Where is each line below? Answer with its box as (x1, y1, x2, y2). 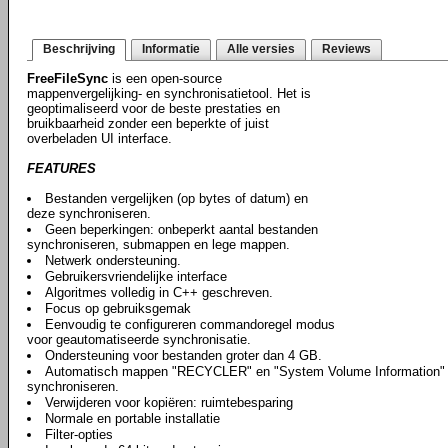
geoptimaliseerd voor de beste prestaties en (27, 101, 280, 116)
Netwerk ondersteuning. (45, 253, 181, 268)
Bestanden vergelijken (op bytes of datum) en (45, 191, 308, 206)
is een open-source (108, 71, 222, 86)
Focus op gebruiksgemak (45, 301, 191, 316)
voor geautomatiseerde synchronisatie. (27, 332, 251, 347)
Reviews (322, 42, 371, 56)
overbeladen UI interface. (27, 131, 172, 146)
